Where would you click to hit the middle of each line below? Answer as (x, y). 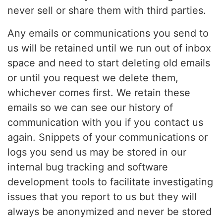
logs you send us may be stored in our (97, 152)
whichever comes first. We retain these (99, 93)
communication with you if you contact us (105, 122)
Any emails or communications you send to (108, 33)
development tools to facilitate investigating (110, 182)
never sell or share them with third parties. (107, 10)
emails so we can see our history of (90, 108)
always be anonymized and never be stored (110, 212)
